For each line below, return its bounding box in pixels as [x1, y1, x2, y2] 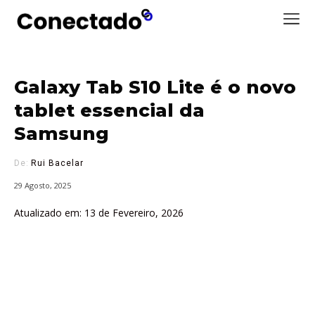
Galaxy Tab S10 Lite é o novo [14, 76, 296, 99]
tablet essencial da [14, 99, 205, 122]
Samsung [14, 122, 109, 146]
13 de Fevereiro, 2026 [84, 206, 184, 220]
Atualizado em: [14, 206, 82, 220]
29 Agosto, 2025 [14, 180, 71, 191]
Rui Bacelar [31, 158, 84, 169]
